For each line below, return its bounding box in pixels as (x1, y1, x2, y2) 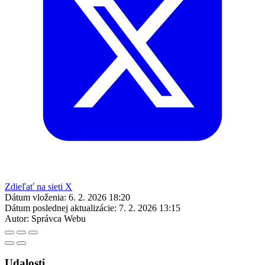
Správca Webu (31, 213, 86, 224)
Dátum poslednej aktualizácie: (5, 202, 117, 213)
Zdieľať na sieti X (5, 181, 72, 192)
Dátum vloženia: (5, 192, 66, 202)
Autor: (5, 213, 29, 224)
